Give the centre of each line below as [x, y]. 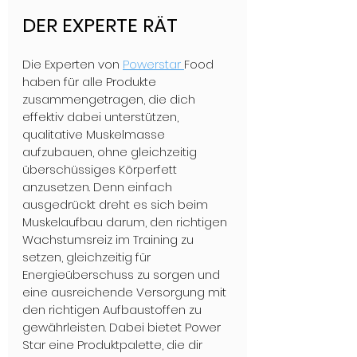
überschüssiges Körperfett [101, 170]
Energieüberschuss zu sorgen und [123, 275]
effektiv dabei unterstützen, [102, 117]
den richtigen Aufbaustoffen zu [114, 310]
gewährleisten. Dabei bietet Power [123, 328]
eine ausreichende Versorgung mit [126, 292]
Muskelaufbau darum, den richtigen [126, 222]
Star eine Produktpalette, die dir [114, 345]
